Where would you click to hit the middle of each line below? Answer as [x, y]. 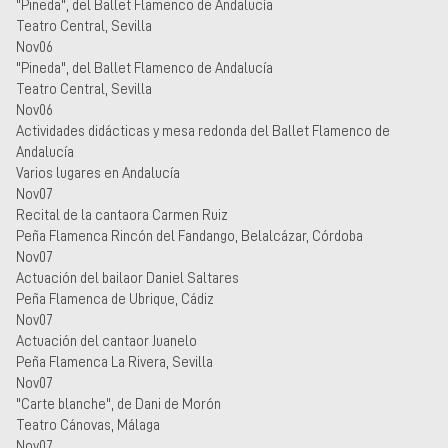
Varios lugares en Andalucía [98, 172]
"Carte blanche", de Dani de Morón [118, 403]
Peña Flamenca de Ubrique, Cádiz [115, 298]
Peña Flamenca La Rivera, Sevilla [114, 361]
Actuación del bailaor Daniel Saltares [127, 277]
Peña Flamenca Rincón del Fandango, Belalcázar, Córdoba [189, 235]
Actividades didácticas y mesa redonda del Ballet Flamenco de [203, 130]
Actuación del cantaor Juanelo [106, 340]
